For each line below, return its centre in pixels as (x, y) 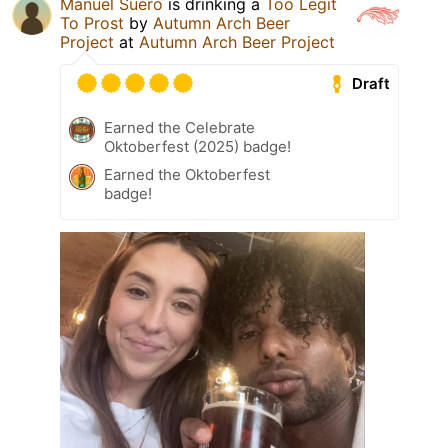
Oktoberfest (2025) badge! (197, 147)
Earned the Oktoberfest (187, 175)
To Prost (92, 23)
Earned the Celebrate (179, 128)
